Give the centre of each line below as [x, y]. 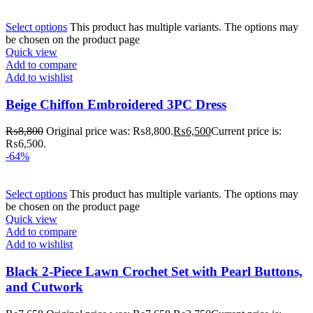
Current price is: [246, 131]
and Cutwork [44, 286]
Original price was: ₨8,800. [110, 131]
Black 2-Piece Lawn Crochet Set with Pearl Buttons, [154, 271]
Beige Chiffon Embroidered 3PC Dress [116, 104]
